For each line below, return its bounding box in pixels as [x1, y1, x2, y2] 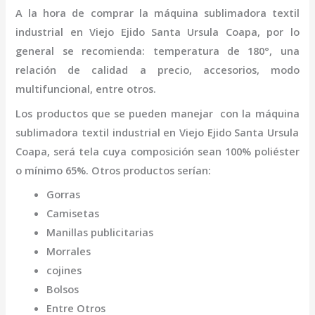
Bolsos [46, 281, 79, 296]
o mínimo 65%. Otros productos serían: [15, 162, 214, 177]
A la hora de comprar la [15, 6, 154, 20]
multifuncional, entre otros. [15, 82, 168, 96]
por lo [266, 25, 300, 39]
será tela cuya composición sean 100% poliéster [53, 143, 300, 158]
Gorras [46, 186, 81, 201]
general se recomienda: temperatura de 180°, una [15, 44, 300, 58]
